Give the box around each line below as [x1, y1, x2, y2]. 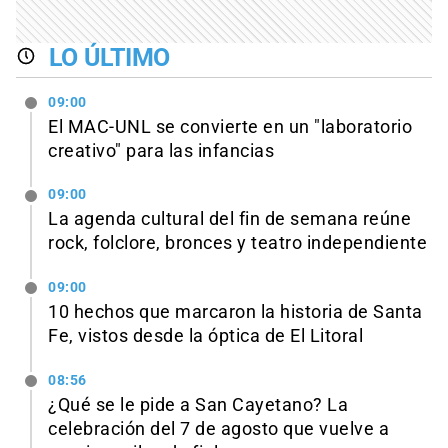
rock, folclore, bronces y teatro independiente [48, 233, 427, 254]
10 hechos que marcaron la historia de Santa [48, 302, 423, 323]
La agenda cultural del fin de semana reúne [48, 209, 411, 230]
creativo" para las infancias [48, 140, 274, 161]
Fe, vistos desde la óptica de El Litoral [48, 326, 363, 347]
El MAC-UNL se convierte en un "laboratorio [48, 116, 412, 137]
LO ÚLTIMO [48, 43, 171, 72]
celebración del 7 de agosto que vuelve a [48, 419, 389, 440]
